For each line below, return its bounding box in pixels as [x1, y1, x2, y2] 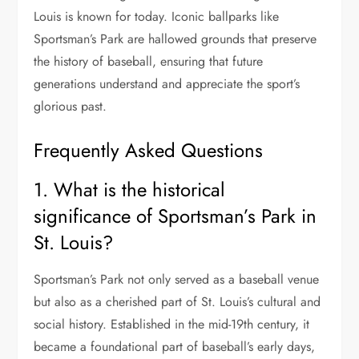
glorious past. [34, 97, 107, 116]
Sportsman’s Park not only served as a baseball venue [34, 270, 320, 289]
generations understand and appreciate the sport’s [34, 75, 301, 94]
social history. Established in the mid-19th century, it [34, 315, 310, 334]
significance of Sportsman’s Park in [34, 202, 317, 231]
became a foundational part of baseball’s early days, [34, 337, 316, 357]
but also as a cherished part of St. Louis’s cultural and [34, 292, 321, 312]
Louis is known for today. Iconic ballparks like [34, 7, 280, 26]
